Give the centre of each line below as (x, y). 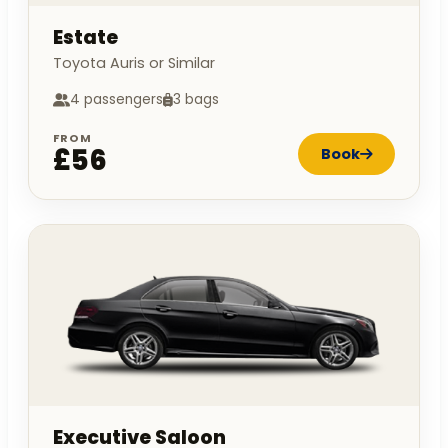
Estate (85, 38)
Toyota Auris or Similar (134, 63)
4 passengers (116, 100)
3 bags (196, 100)
